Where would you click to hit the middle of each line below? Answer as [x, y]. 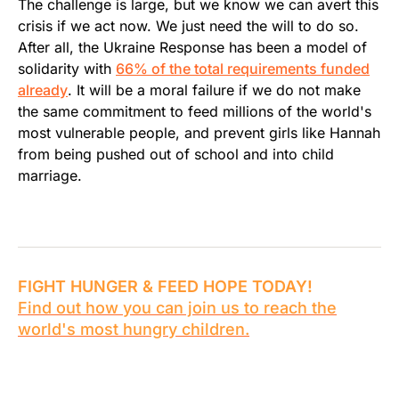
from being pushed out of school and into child [176, 154]
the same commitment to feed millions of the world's [195, 111]
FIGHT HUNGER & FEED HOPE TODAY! [165, 286]
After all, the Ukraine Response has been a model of [192, 47]
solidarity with [67, 68]
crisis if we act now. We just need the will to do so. [188, 25]
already [43, 90]
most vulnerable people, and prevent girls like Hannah [199, 132]
